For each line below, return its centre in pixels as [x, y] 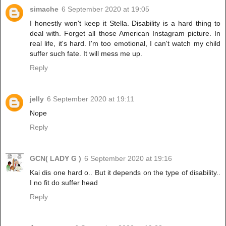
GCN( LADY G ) [55, 158]
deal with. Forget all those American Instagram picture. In [125, 33]
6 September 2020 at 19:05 [105, 9]
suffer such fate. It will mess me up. [86, 53]
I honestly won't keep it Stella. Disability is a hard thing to [125, 23]
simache [44, 9]
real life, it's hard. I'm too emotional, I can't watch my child [125, 43]
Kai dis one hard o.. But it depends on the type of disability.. [125, 172]
